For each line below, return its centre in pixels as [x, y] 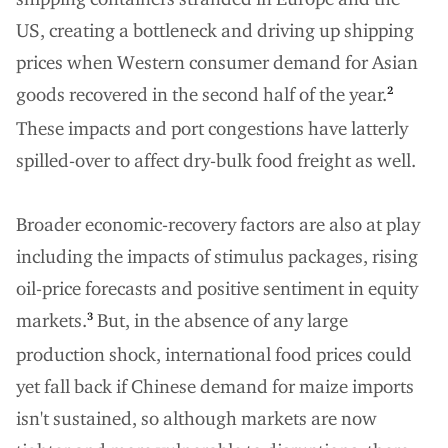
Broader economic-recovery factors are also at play [218, 224]
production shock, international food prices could [214, 354]
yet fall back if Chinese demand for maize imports [215, 386]
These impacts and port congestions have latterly [212, 128]
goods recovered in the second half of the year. [201, 94]
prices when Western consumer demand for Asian [217, 62]
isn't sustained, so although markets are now [196, 418]
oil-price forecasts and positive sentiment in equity [217, 288]
